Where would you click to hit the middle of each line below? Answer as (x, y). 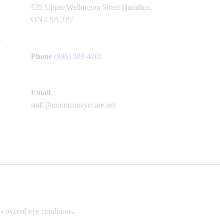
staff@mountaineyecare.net (73, 105)
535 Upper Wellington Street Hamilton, (92, 7)
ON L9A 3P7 (52, 19)
